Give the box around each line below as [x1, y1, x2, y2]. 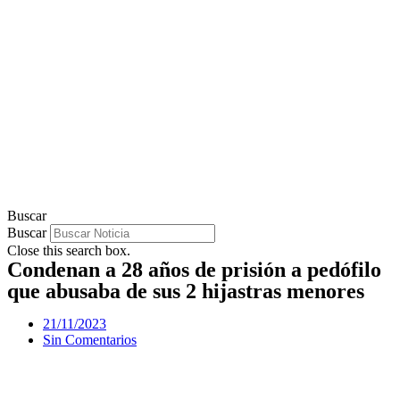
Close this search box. [7, 243, 130, 258]
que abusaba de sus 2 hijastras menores [7, 279, 364, 303]
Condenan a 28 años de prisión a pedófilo [7, 258, 381, 281]
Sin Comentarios [43, 332, 137, 347]
